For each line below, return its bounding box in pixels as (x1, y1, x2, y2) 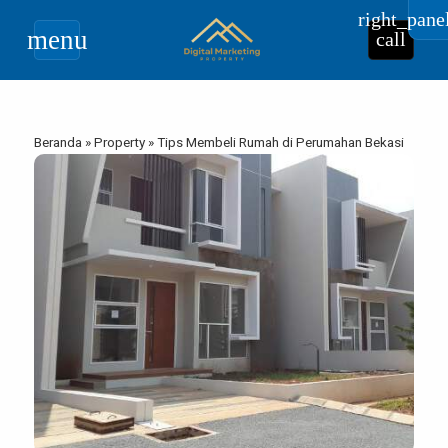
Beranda (34, 134, 82, 150)
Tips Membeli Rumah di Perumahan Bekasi (157, 134, 404, 150)
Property (94, 134, 145, 150)
